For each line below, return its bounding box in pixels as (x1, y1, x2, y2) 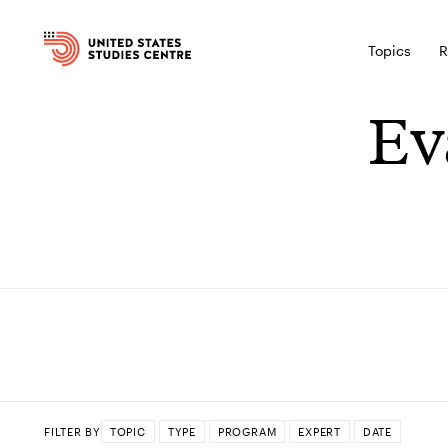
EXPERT (298, 424, 341, 438)
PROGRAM (217, 424, 277, 438)
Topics (368, 42, 412, 59)
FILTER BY (44, 424, 101, 438)
